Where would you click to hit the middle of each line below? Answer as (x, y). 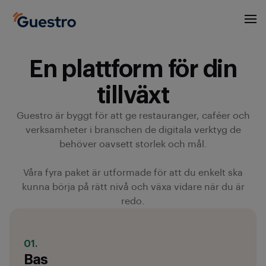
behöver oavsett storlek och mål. (133, 144)
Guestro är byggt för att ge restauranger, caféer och (133, 116)
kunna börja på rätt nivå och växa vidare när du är (133, 187)
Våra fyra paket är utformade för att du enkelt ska (133, 173)
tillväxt (133, 96)
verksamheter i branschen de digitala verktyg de (133, 130)
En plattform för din (133, 69)
